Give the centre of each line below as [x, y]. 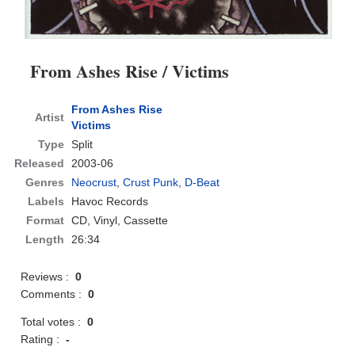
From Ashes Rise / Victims [130, 71]
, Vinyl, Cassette [128, 221]
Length [45, 240]
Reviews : [48, 277]
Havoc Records [110, 202]
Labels [46, 202]
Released [40, 164]
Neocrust [94, 183]
